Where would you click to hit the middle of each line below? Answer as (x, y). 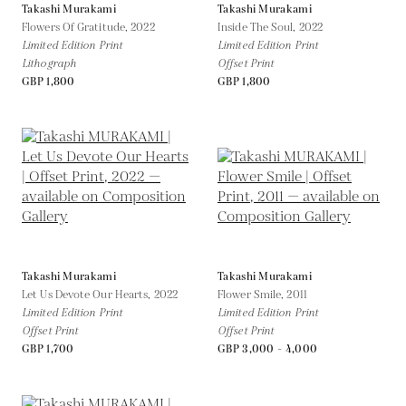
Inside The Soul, (258, 27)
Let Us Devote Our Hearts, (88, 295)
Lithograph (49, 63)
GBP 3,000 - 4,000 (268, 349)
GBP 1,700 (48, 349)
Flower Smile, (252, 295)
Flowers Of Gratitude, (77, 27)
